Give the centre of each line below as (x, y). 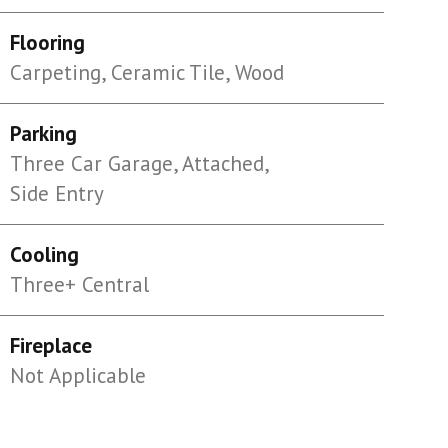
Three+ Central (79, 284)
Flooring (47, 42)
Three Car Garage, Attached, (138, 163)
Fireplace (50, 345)
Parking (43, 133)
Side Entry (56, 193)
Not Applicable (77, 375)
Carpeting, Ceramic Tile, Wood (146, 72)
